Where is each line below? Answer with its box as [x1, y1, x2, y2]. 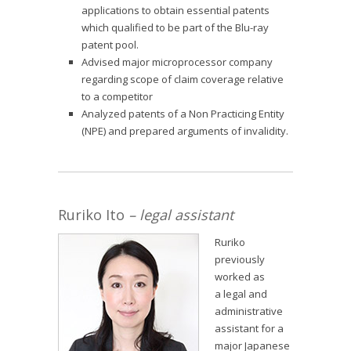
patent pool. [81, 38, 139, 52]
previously [215, 252, 265, 266]
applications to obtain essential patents [81, 3, 270, 17]
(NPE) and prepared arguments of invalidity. [81, 124, 288, 138]
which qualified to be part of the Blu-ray [81, 20, 269, 34]
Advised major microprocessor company [81, 55, 273, 69]
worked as [215, 270, 265, 284]
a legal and [215, 287, 267, 301]
